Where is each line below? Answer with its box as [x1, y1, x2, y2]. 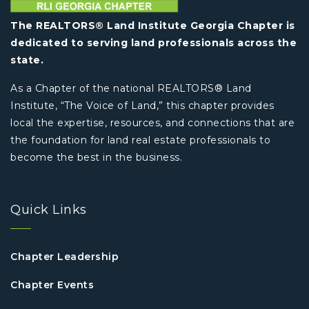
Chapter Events [10, 279, 94, 292]
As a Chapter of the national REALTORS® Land [10, 82, 252, 95]
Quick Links [10, 202, 87, 218]
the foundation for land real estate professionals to [10, 134, 270, 147]
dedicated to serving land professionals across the [10, 37, 297, 50]
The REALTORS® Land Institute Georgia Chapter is [10, 19, 295, 32]
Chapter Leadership [10, 250, 119, 263]
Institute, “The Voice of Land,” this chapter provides [10, 99, 275, 112]
